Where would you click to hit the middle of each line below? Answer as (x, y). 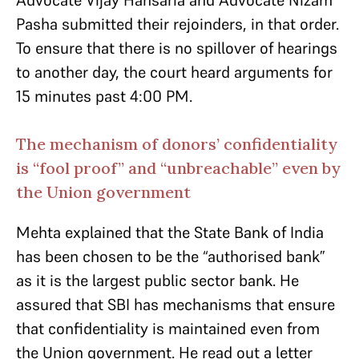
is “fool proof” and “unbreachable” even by (178, 168)
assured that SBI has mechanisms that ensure (175, 305)
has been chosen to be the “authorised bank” (171, 256)
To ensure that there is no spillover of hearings (177, 48)
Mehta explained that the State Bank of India (170, 232)
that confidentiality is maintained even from (168, 329)
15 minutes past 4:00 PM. (104, 96)
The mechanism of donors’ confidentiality (177, 144)
